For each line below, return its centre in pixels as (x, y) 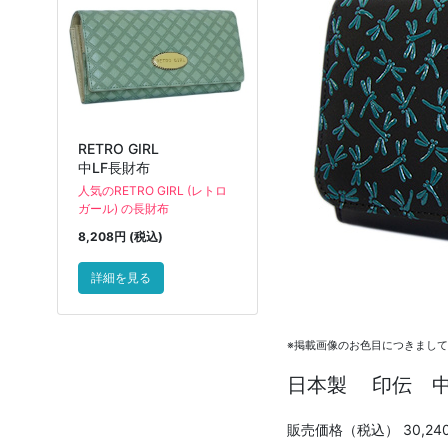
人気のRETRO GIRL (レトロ (152, 190)
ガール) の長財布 (123, 208)
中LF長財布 (114, 167)
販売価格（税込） (343, 429)
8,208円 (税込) (120, 236)
